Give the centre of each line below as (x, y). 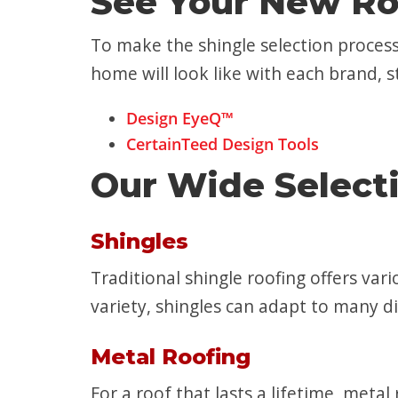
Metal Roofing (171, 357)
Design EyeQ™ (180, 118)
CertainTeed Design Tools (223, 144)
